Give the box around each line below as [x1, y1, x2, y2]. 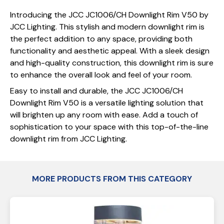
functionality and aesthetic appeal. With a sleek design [10, 45, 209, 56]
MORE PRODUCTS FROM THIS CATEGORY [32, 173, 192, 184]
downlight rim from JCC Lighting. [10, 133, 127, 144]
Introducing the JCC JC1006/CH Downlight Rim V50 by [10, 9, 208, 20]
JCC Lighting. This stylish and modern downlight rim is [10, 21, 204, 32]
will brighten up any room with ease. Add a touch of [10, 109, 198, 120]
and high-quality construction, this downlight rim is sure [10, 57, 213, 68]
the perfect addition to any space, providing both [10, 33, 192, 44]
